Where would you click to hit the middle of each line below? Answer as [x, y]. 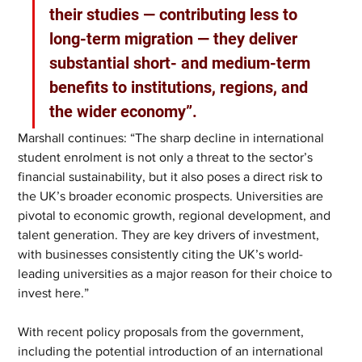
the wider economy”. [126, 112]
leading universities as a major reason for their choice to [177, 274]
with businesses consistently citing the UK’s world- [161, 254]
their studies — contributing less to [176, 15]
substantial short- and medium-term [182, 63]
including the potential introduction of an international [173, 351]
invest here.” [55, 293]
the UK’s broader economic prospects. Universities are [173, 196]
